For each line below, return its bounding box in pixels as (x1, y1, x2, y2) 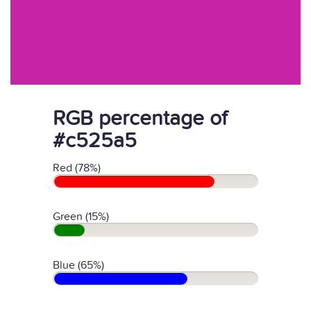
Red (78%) (53, 161, 101, 175)
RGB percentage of (53, 106, 227, 131)
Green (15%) (53, 210, 109, 224)
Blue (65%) (53, 258, 104, 272)
